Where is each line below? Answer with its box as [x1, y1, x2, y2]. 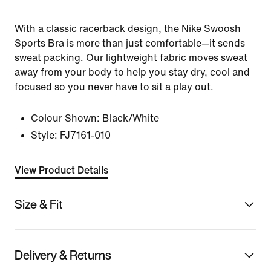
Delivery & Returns [15, 246, 111, 264]
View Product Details [15, 165, 108, 175]
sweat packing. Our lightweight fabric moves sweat [15, 53, 247, 63]
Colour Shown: [31, 113, 100, 123]
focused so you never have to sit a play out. [15, 82, 214, 92]
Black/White [102, 113, 159, 123]
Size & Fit [15, 195, 63, 213]
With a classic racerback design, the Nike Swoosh [15, 24, 241, 34]
